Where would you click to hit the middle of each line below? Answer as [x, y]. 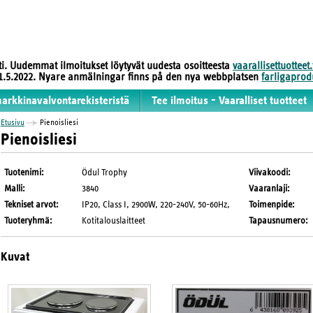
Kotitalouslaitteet [114, 220]
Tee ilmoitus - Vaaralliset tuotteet [229, 101]
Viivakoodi [269, 172]
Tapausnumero [277, 220]
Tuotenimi [23, 172]
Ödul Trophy [105, 172]
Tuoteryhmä [27, 220]
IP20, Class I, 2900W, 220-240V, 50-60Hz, [156, 204]
